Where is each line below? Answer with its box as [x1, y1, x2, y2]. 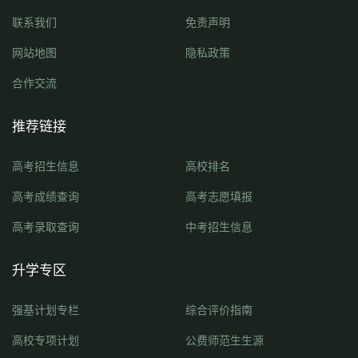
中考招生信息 [185, 220, 253, 233]
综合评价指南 [185, 303, 253, 316]
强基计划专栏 [12, 303, 79, 316]
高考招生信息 [12, 159, 79, 173]
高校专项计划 [12, 333, 79, 347]
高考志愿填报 [185, 189, 253, 203]
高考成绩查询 [12, 189, 79, 203]
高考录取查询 [12, 220, 79, 233]
